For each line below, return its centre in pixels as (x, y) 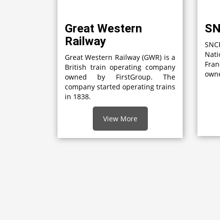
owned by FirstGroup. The (120, 77)
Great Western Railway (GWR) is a (120, 57)
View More (120, 118)
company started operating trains (120, 86)
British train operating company (120, 67)
